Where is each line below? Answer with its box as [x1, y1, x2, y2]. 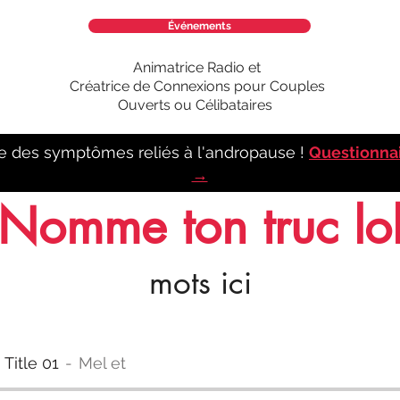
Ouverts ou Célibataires [118, 96, 277, 113]
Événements [167, 20, 231, 32]
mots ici [148, 262, 252, 303]
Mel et [79, 354, 127, 372]
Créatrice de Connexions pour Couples [69, 78, 325, 95]
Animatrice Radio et [133, 59, 262, 76]
